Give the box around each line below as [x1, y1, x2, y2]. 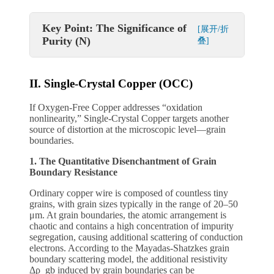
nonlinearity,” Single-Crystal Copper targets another [29, 113, 229, 124]
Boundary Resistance [29, 166, 117, 177]
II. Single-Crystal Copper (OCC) [29, 77, 193, 91]
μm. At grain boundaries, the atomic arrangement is [29, 209, 226, 220]
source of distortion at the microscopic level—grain [29, 124, 226, 135]
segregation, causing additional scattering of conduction [29, 231, 243, 242]
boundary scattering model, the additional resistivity [29, 253, 228, 264]
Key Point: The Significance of [42, 22, 187, 35]
